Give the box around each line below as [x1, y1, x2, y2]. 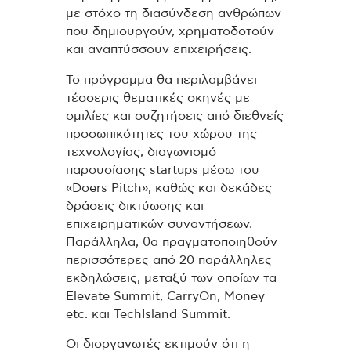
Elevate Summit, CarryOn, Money [66, 289, 265, 302]
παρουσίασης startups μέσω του [66, 163, 259, 176]
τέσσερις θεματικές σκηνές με [66, 91, 250, 104]
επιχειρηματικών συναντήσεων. [66, 217, 252, 230]
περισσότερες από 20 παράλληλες [66, 253, 272, 266]
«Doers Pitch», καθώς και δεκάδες [66, 181, 272, 194]
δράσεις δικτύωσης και [66, 199, 204, 212]
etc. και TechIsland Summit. [66, 307, 230, 320]
